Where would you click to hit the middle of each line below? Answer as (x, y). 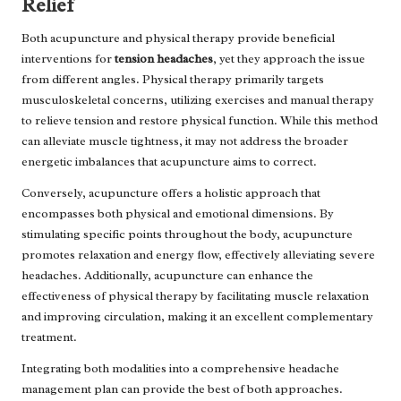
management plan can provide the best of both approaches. (182, 388)
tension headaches (164, 58)
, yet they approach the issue (289, 58)
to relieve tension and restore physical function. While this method (200, 120)
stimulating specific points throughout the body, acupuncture (187, 234)
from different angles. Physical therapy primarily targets (173, 79)
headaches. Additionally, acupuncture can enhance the (167, 275)
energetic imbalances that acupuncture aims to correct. (169, 161)
